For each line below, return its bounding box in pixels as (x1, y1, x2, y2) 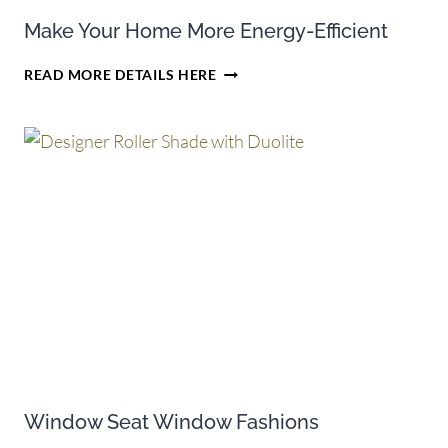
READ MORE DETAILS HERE (24, 66, 217, 84)
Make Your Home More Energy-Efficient (24, 19, 388, 44)
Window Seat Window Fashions (24, 410, 319, 434)
